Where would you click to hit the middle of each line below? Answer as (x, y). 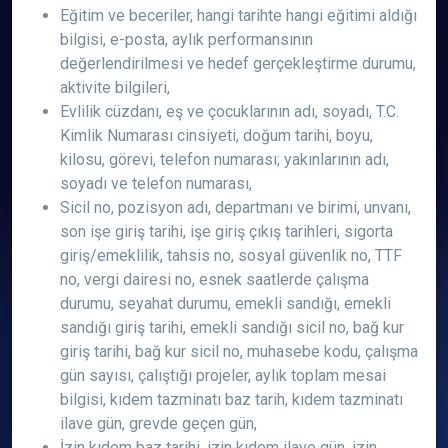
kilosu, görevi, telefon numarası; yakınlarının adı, (224, 159)
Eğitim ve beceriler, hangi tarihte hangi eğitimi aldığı (238, 15)
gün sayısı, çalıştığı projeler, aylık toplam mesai (223, 375)
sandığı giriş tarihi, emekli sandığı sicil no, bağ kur (232, 327)
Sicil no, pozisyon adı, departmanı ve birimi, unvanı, (235, 207)
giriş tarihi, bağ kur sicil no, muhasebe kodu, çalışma (239, 351)
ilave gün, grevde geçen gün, (158, 423)
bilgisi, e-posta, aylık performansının (186, 39)
